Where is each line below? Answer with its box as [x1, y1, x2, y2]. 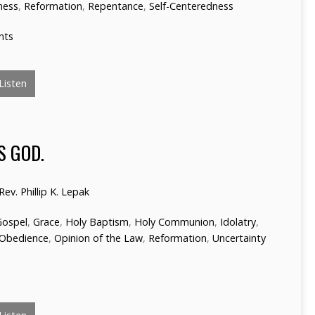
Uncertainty [212, 231, 266, 245]
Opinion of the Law [54, 231, 143, 245]
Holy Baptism [65, 215, 129, 229]
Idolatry [220, 215, 256, 229]
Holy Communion [134, 215, 214, 229]
